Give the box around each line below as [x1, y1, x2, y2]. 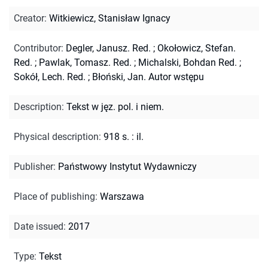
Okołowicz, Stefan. [157, 42, 236, 54]
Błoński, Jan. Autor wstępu [92, 71, 204, 83]
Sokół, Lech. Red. [14, 71, 86, 83]
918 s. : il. [103, 130, 144, 142]
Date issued [14, 220, 63, 232]
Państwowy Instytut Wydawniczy [58, 160, 197, 172]
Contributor [14, 42, 61, 54]
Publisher [14, 160, 53, 172]
